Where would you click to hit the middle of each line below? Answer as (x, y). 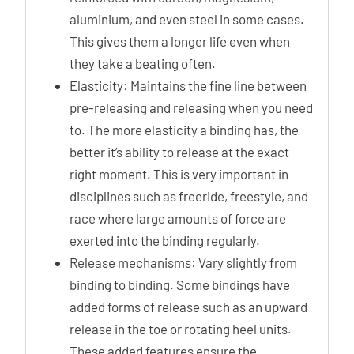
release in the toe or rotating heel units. (181, 329)
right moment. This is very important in (179, 174)
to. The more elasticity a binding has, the (184, 130)
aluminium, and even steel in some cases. (187, 19)
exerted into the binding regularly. (165, 240)
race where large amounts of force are (178, 218)
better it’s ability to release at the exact (179, 152)
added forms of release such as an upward (188, 307)
